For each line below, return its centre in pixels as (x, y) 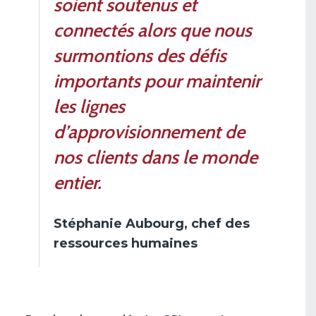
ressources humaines (126, 243)
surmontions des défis (140, 55)
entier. (80, 182)
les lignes (89, 106)
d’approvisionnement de (149, 132)
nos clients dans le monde (156, 157)
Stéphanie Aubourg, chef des (152, 223)
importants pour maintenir (157, 81)
